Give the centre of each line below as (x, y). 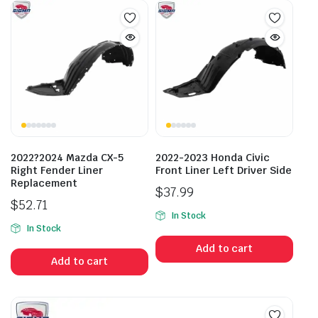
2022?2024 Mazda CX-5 (67, 157)
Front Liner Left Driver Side (224, 170)
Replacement (44, 183)
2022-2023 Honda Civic (213, 157)
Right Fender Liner (57, 170)
